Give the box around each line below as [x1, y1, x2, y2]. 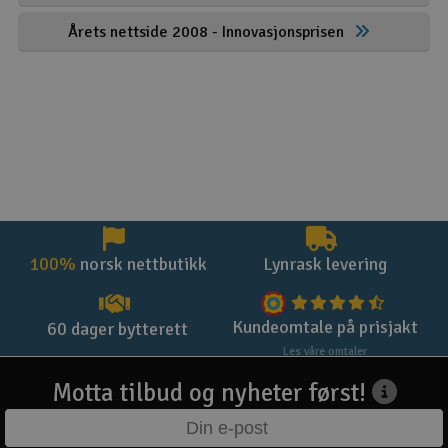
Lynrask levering [262, 253, 387, 275]
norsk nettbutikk [75, 253, 207, 275]
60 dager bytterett [47, 318, 188, 340]
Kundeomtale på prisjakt [231, 316, 418, 339]
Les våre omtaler [282, 344, 367, 360]
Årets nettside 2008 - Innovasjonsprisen [68, 21, 344, 42]
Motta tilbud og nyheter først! [51, 377, 372, 408]
